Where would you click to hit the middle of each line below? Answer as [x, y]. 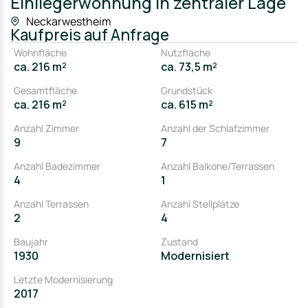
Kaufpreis [46, 35]
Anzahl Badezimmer [57, 166]
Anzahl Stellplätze [200, 204]
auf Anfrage [125, 35]
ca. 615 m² [187, 104]
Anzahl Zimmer [46, 128]
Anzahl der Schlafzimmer [215, 128]
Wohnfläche [40, 53]
